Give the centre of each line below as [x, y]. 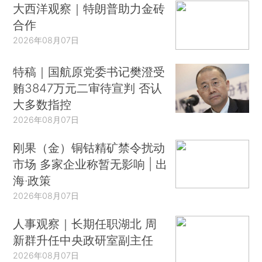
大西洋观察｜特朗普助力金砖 [89, 9]
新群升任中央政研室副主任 [83, 240]
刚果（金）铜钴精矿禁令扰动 [89, 147]
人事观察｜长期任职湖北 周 [85, 223]
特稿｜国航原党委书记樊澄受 [89, 71]
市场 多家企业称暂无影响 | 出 [90, 164]
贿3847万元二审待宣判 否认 [88, 88]
